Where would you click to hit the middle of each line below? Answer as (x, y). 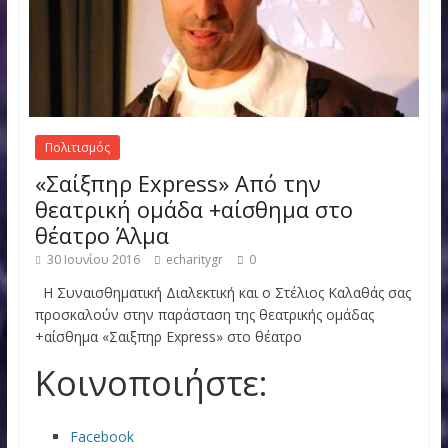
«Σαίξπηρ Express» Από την (177, 183)
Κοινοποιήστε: (151, 383)
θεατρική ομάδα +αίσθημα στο (193, 209)
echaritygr (194, 259)
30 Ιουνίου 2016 (93, 259)
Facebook (101, 436)
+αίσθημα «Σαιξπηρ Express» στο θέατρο (168, 336)
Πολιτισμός (77, 147)
